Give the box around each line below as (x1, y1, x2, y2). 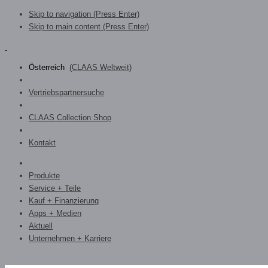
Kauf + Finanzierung (29, 196, 99, 205)
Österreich (29, 63, 67, 72)
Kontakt (29, 138, 56, 147)
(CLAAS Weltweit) (69, 63, 132, 72)
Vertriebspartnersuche (29, 88, 104, 97)
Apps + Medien (29, 209, 81, 218)
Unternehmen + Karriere (29, 234, 111, 243)
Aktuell (29, 221, 53, 230)
